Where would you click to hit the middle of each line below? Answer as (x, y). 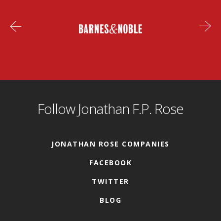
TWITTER (110, 181)
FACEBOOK (110, 163)
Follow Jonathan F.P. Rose (110, 109)
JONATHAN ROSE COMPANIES (110, 144)
